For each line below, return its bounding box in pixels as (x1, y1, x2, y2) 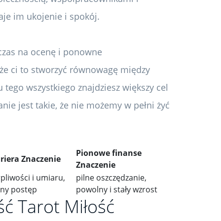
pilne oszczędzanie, (76, 172, 147, 183)
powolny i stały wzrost (76, 184, 157, 195)
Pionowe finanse (76, 147, 142, 158)
